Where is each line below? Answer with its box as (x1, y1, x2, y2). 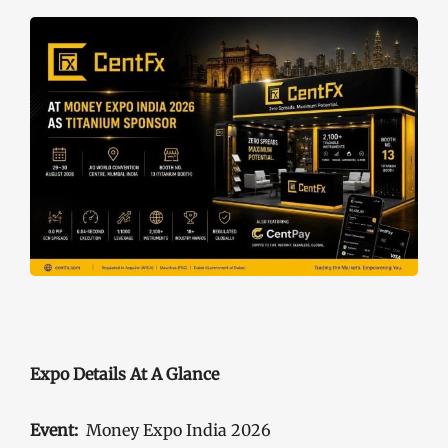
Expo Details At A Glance (30, 363, 219, 384)
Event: (30, 419, 78, 440)
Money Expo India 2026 (78, 419, 271, 440)
